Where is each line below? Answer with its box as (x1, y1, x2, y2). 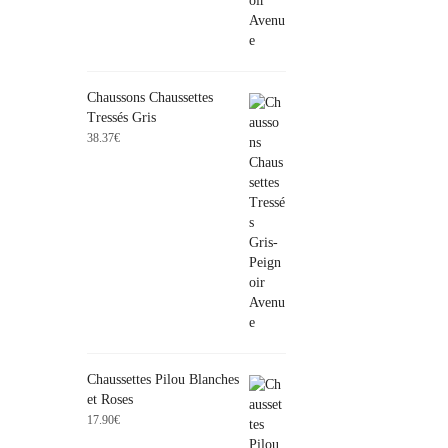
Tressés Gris (87, 109, 156, 125)
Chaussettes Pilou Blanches (87, 371, 239, 387)
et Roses (87, 391, 133, 407)
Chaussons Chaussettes (87, 89, 213, 105)
